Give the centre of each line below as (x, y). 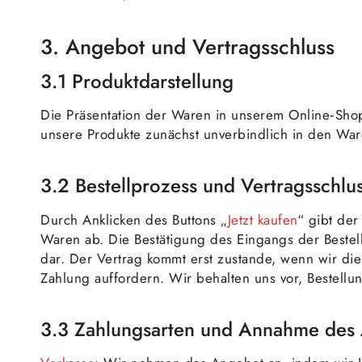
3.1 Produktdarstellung (137, 81)
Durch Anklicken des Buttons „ (134, 219)
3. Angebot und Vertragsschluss (187, 46)
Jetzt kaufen (262, 219)
